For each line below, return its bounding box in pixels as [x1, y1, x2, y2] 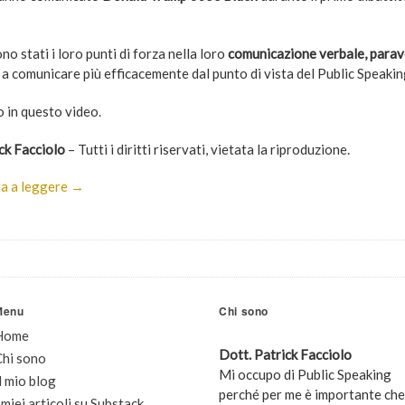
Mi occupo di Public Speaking [218, 366, 391, 382]
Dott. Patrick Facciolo [218, 346, 352, 363]
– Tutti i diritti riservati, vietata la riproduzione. [64, 141, 350, 157]
